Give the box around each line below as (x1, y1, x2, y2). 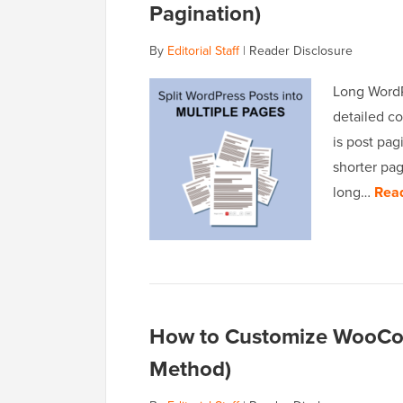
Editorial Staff (167, 41, 239, 60)
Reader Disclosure (249, 41, 353, 60)
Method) (149, 353, 231, 385)
